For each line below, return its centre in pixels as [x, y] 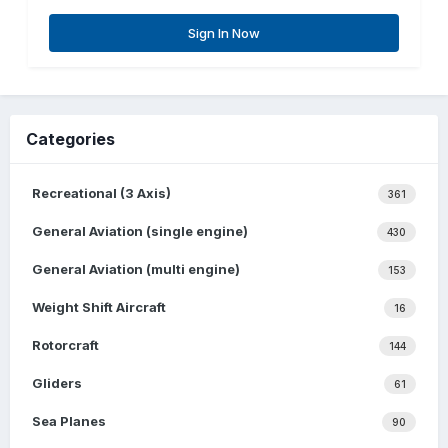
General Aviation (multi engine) [136, 269]
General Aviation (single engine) [140, 231]
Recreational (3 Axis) [101, 193]
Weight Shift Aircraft [99, 307]
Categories [70, 139]
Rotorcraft [65, 345]
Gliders [57, 383]
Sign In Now [224, 33]
